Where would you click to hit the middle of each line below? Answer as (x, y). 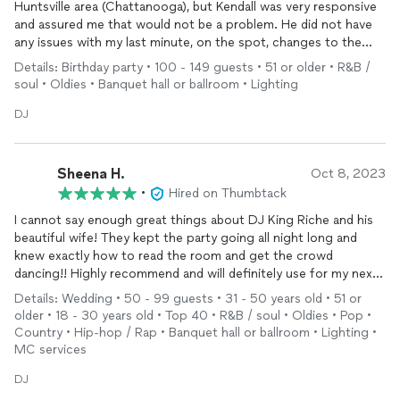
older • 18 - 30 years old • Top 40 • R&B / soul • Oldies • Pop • (193, 316)
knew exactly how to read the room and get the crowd (174, 256)
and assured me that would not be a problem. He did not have (193, 25)
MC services (50, 350)
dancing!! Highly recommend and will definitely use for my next (196, 274)
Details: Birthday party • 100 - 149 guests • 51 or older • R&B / (192, 67)
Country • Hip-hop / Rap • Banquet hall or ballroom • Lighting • (196, 333)
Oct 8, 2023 (348, 174)
